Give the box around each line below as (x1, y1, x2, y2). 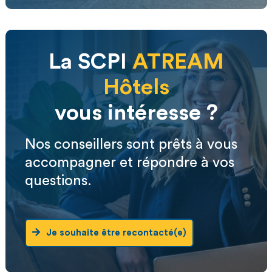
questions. (24, 173, 92, 188)
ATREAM (132, 50, 224, 73)
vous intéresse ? (54, 101, 218, 124)
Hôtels (103, 76, 169, 98)
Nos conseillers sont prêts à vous (24, 137, 237, 152)
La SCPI (48, 50, 132, 73)
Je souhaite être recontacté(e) (46, 228, 186, 237)
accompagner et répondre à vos (24, 155, 234, 170)
